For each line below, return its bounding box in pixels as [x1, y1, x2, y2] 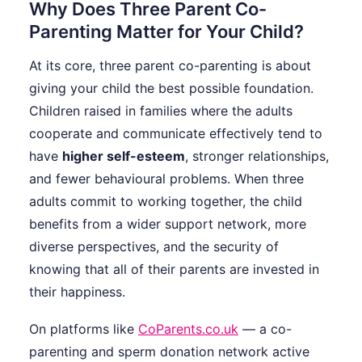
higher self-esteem [62, 148, 185, 165]
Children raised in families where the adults [29, 103, 293, 120]
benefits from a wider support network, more [29, 216, 306, 233]
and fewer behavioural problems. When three [29, 170, 304, 187]
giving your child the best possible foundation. [29, 80, 314, 97]
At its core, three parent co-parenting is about [29, 57, 311, 74]
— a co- [238, 321, 292, 338]
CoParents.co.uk [138, 321, 238, 338]
